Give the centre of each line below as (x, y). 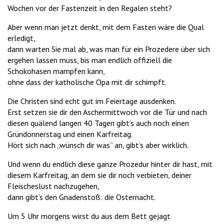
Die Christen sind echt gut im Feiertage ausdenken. (92, 101)
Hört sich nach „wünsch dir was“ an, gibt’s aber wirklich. (98, 145)
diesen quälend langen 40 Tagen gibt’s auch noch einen (98, 123)
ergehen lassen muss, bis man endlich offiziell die (90, 60)
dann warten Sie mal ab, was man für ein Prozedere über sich (109, 49)
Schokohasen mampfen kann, (56, 71)
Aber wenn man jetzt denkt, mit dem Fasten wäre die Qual (106, 27)
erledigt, (22, 38)
